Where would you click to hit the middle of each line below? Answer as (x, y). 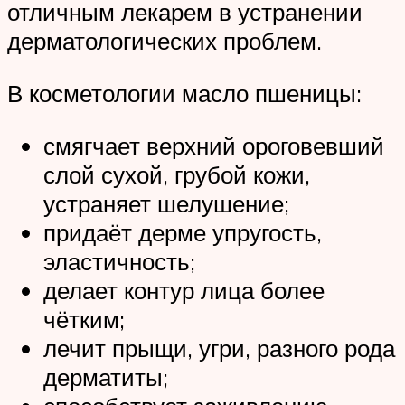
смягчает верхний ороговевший (214, 145)
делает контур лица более (184, 290)
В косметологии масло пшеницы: (184, 93)
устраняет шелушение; (166, 203)
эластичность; (119, 261)
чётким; (84, 319)
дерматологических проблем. (165, 41)
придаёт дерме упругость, (183, 232)
